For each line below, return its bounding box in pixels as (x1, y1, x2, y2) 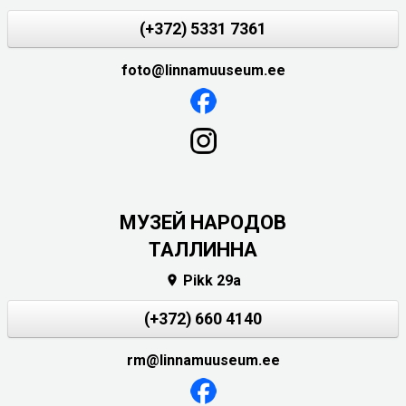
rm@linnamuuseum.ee (126, 352, 280, 370)
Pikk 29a (179, 272, 241, 290)
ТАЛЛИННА (149, 237, 257, 261)
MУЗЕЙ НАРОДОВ (120, 210, 286, 234)
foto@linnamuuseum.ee (121, 61, 285, 79)
